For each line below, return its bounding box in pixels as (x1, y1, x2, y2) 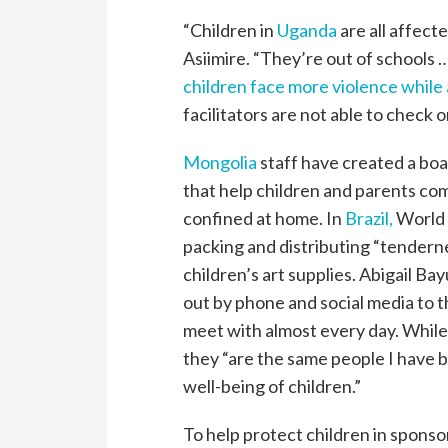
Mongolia (183, 151, 258, 174)
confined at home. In (183, 207, 346, 230)
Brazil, (345, 207, 394, 230)
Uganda (277, 19, 338, 42)
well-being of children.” (183, 375, 362, 398)
